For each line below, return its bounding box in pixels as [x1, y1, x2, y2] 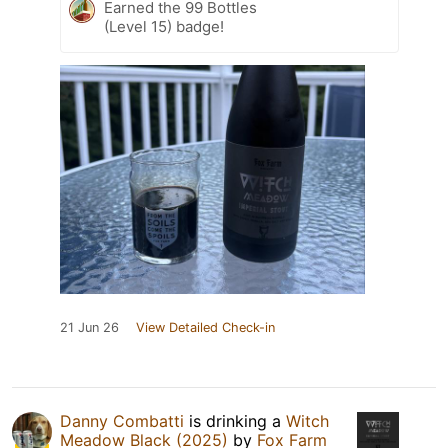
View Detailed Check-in [136, 319, 275, 335]
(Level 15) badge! [104, 16, 224, 36]
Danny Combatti [60, 410, 184, 431]
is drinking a [184, 410, 286, 431]
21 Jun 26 [60, 319, 119, 335]
